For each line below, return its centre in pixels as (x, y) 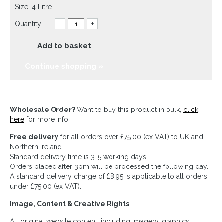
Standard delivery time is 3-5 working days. (79, 157)
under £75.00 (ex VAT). (46, 186)
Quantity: (29, 24)
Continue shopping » (64, 66)
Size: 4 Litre (33, 7)
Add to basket (64, 46)
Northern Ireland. (37, 147)
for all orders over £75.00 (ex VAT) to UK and (131, 137)
